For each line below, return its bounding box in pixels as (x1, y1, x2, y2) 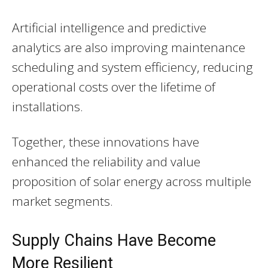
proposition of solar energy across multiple (12, 173, 251, 190)
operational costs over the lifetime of (12, 78, 215, 96)
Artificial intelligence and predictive (12, 19, 206, 36)
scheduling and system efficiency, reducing (12, 59, 253, 76)
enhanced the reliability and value (12, 153, 200, 170)
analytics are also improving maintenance (12, 39, 245, 56)
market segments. (12, 193, 113, 210)
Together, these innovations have (12, 133, 199, 151)
